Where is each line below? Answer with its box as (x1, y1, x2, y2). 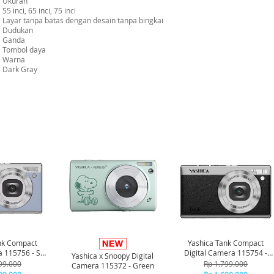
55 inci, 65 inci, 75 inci (2, 6, 76, 15)
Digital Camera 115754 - (184, 248, 267, 257)
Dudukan (2, 25, 33, 35)
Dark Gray (2, 64, 37, 74)
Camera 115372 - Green (71, 261, 154, 270)
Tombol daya (2, 45, 46, 54)
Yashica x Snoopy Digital (72, 251, 154, 261)
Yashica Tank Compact (188, 238, 264, 248)
